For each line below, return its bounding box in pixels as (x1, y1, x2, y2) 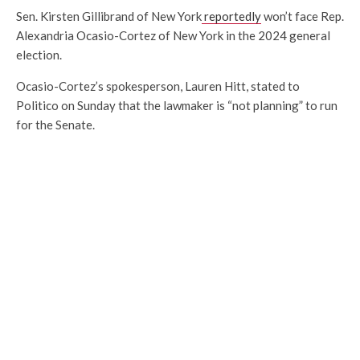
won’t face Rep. (261, 9, 344, 24)
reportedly (202, 9, 261, 24)
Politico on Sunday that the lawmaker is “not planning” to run (16, 98, 337, 113)
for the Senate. (16, 117, 95, 133)
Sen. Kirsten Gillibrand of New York (16, 9, 202, 24)
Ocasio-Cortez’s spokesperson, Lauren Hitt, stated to (16, 79, 300, 94)
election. (16, 47, 62, 63)
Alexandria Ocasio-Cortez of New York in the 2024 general (16, 28, 330, 43)
